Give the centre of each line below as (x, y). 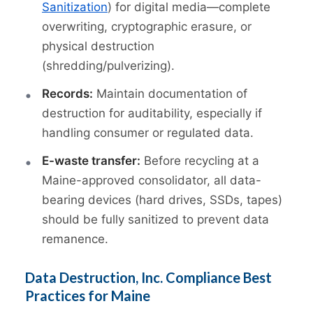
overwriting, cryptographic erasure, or (147, 27)
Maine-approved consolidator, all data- (152, 181)
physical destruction (98, 46)
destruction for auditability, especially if (152, 114)
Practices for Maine (88, 296)
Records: (67, 94)
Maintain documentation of (170, 94)
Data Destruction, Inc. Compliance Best (148, 278)
